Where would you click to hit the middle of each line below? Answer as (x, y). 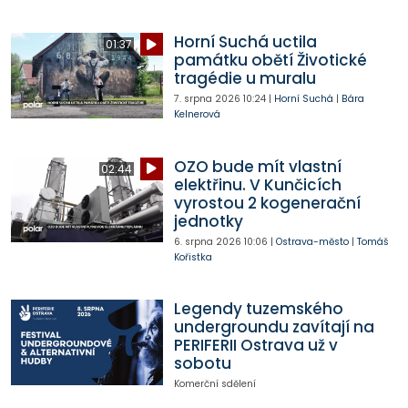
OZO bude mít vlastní (257, 166)
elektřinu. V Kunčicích (257, 184)
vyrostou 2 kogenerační (267, 203)
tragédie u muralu (245, 79)
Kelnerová (197, 115)
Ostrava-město (312, 241)
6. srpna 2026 (207, 241)
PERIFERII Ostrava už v (255, 346)
